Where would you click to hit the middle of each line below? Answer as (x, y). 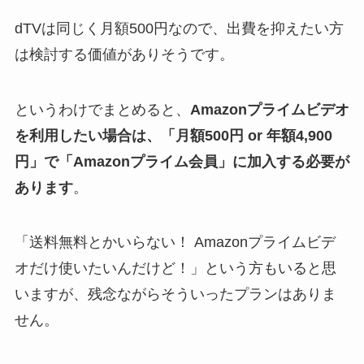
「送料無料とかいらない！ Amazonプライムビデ (175, 243)
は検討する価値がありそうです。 (124, 54)
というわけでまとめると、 (102, 109)
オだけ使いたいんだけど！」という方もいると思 (175, 269)
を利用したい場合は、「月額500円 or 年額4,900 (173, 135)
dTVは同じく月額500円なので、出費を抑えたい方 (179, 28)
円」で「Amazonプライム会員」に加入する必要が (182, 161)
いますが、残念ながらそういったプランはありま (175, 295)
